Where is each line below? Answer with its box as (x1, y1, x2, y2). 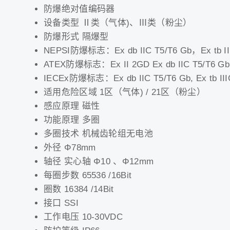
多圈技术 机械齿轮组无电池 (44, 128, 153, 139)
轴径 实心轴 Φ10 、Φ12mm (44, 156, 154, 166)
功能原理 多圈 (44, 114, 100, 125)
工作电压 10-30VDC (44, 212, 123, 222)
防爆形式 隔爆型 (44, 31, 109, 42)
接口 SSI (44, 198, 79, 208)
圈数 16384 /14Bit (44, 184, 114, 194)
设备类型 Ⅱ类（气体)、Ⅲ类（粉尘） (44, 17, 192, 28)
